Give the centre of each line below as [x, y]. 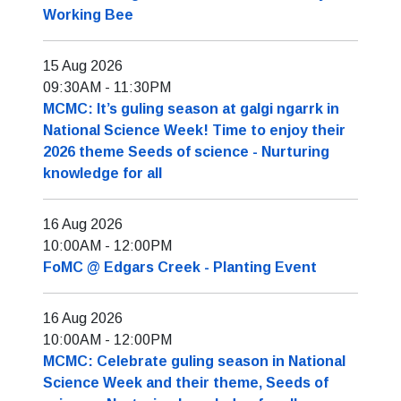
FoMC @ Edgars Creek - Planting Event [180, 267]
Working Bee [88, 15]
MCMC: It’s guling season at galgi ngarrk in [191, 109]
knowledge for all [102, 173]
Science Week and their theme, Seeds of [186, 383]
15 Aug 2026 [83, 66]
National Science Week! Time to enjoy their [194, 130]
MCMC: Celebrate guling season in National [194, 361]
